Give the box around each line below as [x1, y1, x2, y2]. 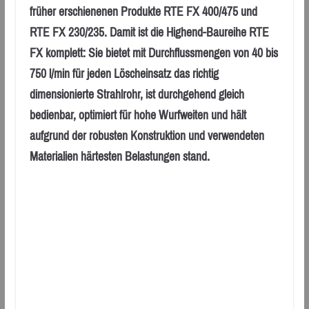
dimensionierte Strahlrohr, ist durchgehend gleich [29, 83, 244, 106]
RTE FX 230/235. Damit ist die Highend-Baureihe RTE [29, 21, 269, 44]
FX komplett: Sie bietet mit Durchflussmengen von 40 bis [29, 42, 278, 65]
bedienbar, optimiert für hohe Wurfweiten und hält [29, 104, 246, 127]
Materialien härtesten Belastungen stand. [29, 146, 210, 168]
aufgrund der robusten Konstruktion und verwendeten [29, 125, 264, 148]
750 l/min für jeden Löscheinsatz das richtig [29, 63, 219, 86]
